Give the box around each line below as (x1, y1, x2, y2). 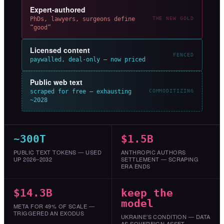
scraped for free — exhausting (30, 87, 131, 95)
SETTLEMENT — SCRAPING (121, 154, 199, 163)
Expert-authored (30, 4, 85, 14)
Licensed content (30, 44, 90, 55)
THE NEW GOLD (152, 15, 194, 21)
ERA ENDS (121, 161, 150, 170)
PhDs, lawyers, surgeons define (30, 15, 135, 22)
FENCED (173, 51, 194, 57)
